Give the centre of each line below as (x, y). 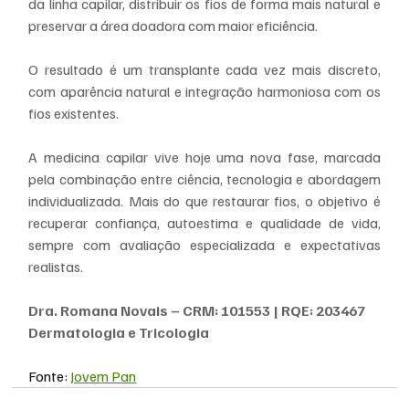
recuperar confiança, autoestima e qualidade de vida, (204, 222)
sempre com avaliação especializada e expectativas (204, 244)
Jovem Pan (104, 376)
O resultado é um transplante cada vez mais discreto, (204, 69)
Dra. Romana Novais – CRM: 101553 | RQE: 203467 (197, 310)
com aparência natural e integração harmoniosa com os (204, 91)
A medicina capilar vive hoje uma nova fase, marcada (204, 157)
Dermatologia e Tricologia (119, 332)
